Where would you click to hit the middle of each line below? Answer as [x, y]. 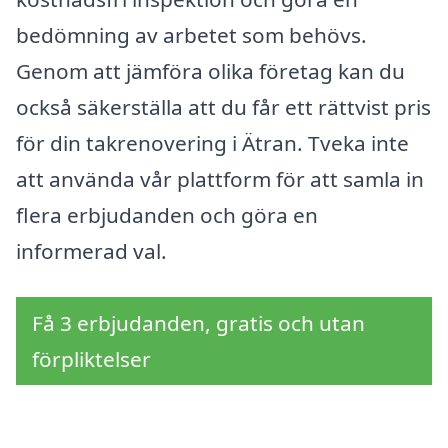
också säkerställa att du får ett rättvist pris [223, 107]
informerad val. [91, 251]
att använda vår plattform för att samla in [220, 179]
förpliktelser [91, 359]
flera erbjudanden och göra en [167, 215]
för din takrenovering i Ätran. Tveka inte [212, 143]
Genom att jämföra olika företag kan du [210, 71]
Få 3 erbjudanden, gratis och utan [198, 323]
